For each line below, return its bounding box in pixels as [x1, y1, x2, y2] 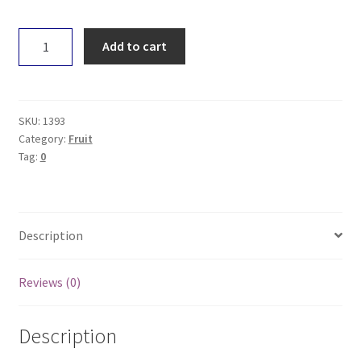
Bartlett [17, 69, 64, 86]
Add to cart [102, 38, 168, 55]
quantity [17, 89, 64, 106]
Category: [18, 131, 68, 146]
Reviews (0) [18, 273, 81, 290]
